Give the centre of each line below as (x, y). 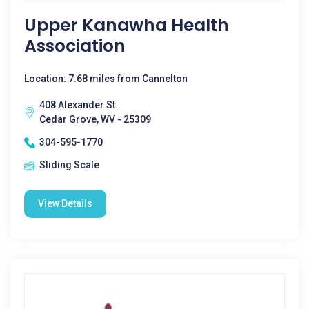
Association (75, 46)
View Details (65, 203)
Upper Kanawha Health (127, 25)
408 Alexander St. (79, 105)
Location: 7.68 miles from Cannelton (106, 79)
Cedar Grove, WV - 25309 (95, 119)
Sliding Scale (69, 165)
